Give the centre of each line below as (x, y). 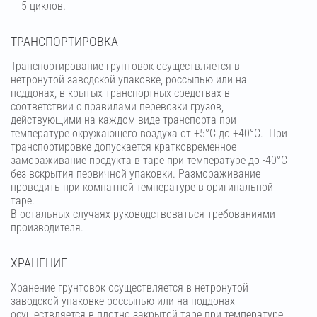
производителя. (47, 228)
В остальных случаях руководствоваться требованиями (143, 214)
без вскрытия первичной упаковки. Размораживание (136, 174)
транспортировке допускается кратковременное (123, 147)
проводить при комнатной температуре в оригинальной (142, 188)
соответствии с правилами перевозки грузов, (117, 107)
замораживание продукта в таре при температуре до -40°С (149, 161)
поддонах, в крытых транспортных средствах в (120, 93)
